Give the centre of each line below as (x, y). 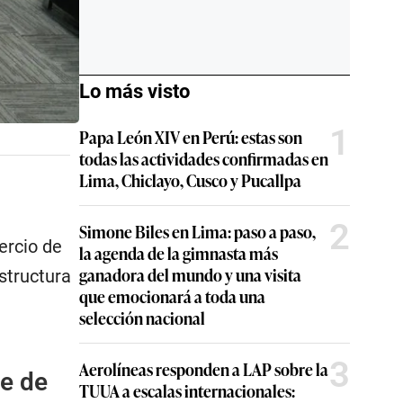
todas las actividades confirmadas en (204, 158)
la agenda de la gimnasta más (179, 253)
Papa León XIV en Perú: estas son (191, 137)
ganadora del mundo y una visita (190, 274)
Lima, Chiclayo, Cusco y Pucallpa (190, 180)
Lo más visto (134, 91)
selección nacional (142, 318)
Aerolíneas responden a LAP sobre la (204, 369)
